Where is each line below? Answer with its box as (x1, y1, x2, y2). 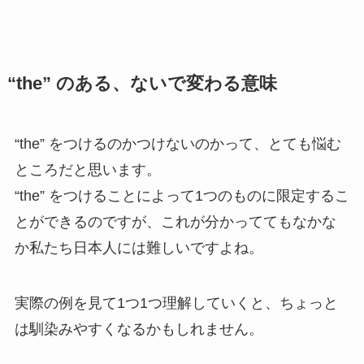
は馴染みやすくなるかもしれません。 (14, 321, 263, 338)
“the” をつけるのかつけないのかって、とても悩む (14, 136, 341, 153)
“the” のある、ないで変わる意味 (6, 74, 277, 94)
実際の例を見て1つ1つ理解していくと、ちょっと (14, 295, 338, 312)
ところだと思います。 (14, 162, 161, 179)
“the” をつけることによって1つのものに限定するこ (14, 188, 349, 205)
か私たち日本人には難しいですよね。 (14, 240, 263, 257)
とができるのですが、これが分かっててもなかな (14, 214, 336, 231)
